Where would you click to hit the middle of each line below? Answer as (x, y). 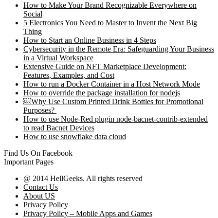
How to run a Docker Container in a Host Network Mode (112, 84)
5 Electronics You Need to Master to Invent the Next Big (110, 23)
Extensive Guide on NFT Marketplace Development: (105, 66)
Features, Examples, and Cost (69, 75)
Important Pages (29, 162)
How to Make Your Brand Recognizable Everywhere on (110, 5)
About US (39, 196)
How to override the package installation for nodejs (102, 93)
